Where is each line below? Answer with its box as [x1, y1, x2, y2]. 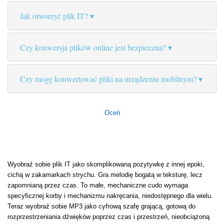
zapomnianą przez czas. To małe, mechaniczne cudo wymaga [7, 181, 188, 189]
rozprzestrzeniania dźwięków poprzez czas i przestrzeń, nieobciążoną [7, 213, 209, 221]
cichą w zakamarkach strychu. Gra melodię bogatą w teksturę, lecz [7, 171, 202, 179]
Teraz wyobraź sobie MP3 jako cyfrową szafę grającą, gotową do [7, 202, 195, 210]
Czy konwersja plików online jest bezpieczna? [20, 42, 166, 53]
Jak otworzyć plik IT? [20, 10, 88, 21]
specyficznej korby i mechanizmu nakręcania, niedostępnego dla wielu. [7, 192, 213, 200]
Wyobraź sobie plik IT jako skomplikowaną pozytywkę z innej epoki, [7, 160, 204, 168]
